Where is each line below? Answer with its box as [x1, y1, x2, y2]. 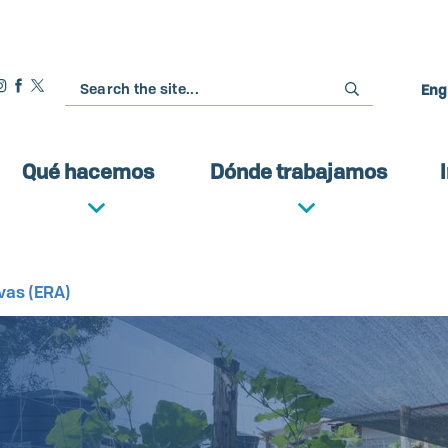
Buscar [64, 74, 117, 94]
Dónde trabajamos [210, 158, 388, 185]
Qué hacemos [22, 158, 155, 185]
